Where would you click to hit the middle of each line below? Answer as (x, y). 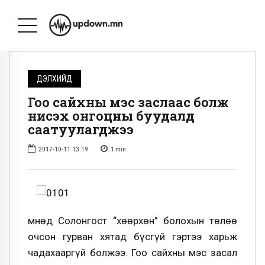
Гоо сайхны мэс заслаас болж (128, 102)
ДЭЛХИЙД (55, 79)
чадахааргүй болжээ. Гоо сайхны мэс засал (132, 252)
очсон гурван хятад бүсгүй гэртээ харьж (132, 236)
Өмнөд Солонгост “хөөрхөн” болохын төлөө (132, 220)
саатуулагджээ (81, 130)
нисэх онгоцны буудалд (111, 116)
